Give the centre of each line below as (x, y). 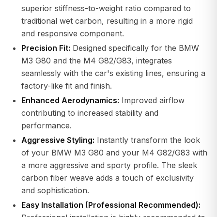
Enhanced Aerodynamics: (70, 100)
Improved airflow (152, 100)
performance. (46, 125)
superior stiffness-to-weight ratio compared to (106, 8)
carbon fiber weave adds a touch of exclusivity (108, 178)
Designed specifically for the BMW (135, 48)
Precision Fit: (46, 48)
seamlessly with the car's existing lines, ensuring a (113, 73)
